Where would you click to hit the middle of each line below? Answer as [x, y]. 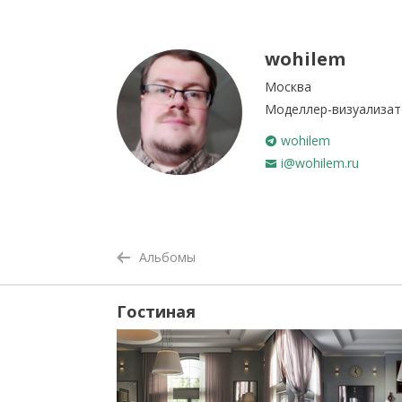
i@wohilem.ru [318, 163]
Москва [288, 87]
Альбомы [167, 257]
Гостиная [156, 312]
